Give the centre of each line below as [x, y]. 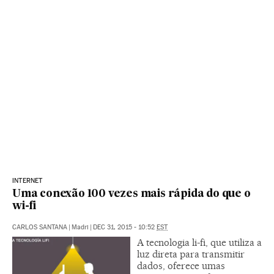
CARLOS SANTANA [40, 227]
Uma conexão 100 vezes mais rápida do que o [131, 194]
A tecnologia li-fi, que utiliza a [199, 242]
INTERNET [28, 180]
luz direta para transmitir [191, 254]
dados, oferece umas [181, 265]
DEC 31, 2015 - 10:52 [125, 227]
